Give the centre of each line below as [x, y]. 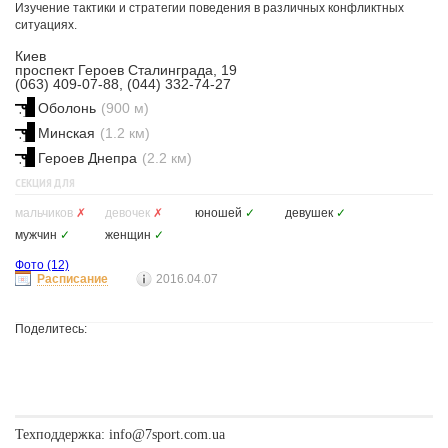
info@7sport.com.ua [167, 434]
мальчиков [44, 213]
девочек [127, 213]
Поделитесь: [51, 329]
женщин [128, 235]
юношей [218, 213]
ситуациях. [46, 25]
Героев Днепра [87, 158]
